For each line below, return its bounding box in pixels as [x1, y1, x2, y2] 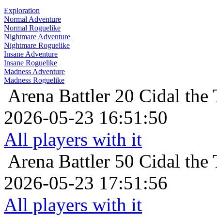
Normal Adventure [4, 15, 61, 24]
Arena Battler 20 [8, 85, 134, 107]
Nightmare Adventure [4, 32, 70, 41]
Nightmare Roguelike [4, 41, 70, 50]
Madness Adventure [4, 67, 65, 76]
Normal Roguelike [4, 24, 61, 32]
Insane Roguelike [4, 59, 57, 67]
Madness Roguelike [4, 76, 64, 85]
